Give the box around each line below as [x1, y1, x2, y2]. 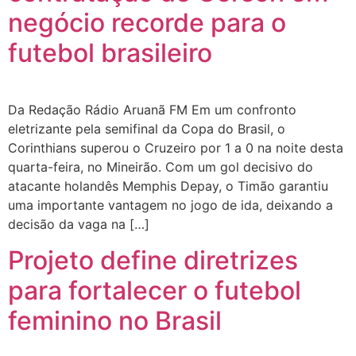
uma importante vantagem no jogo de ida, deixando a [8, 197, 333, 214]
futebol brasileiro [8, 37, 212, 69]
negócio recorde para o [8, 7, 286, 39]
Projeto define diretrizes [8, 244, 298, 276]
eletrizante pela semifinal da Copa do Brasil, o [8, 121, 285, 137]
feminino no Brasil [8, 304, 222, 336]
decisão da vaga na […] [8, 216, 149, 233]
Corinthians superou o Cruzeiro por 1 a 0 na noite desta [8, 140, 343, 157]
